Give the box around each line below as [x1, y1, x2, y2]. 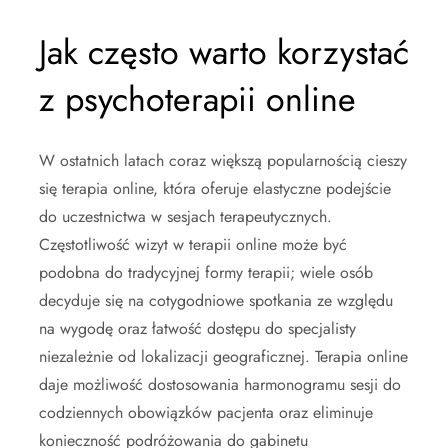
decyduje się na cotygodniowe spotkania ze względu [39, 288, 393, 312]
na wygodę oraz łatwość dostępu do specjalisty [39, 316, 356, 340]
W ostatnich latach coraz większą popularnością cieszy [39, 148, 407, 172]
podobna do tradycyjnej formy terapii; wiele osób [39, 260, 373, 284]
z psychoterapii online [39, 74, 356, 124]
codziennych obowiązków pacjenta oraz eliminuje [39, 400, 373, 424]
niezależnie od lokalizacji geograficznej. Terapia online [39, 344, 408, 368]
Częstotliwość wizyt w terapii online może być [39, 232, 347, 256]
